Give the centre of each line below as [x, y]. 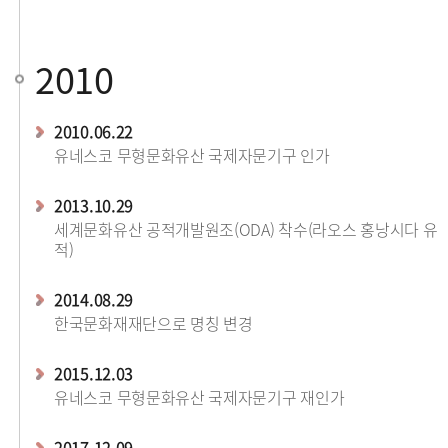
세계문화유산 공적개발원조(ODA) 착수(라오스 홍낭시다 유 [246, 229]
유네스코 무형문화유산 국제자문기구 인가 [192, 155]
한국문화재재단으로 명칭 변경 [153, 323]
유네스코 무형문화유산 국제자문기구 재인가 [199, 397]
